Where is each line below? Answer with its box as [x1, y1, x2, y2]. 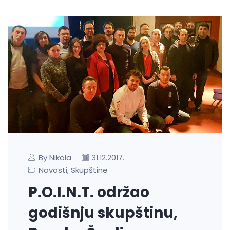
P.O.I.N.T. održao [28, 182, 149, 203]
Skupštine [71, 165, 108, 176]
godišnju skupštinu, [28, 203, 178, 223]
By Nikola [39, 152, 71, 163]
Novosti [39, 165, 67, 176]
